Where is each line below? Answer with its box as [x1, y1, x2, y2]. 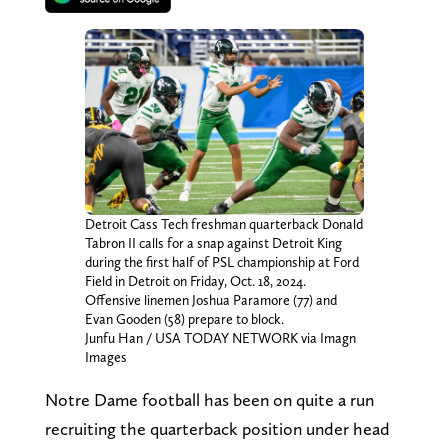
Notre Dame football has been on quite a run [44, 388, 374, 410]
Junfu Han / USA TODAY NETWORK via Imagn [84, 329, 356, 346]
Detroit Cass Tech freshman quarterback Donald [84, 215, 363, 232]
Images [84, 348, 127, 365]
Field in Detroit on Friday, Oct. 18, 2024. [84, 272, 306, 289]
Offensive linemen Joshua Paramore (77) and [84, 291, 337, 308]
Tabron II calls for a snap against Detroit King [84, 234, 342, 251]
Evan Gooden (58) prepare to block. [84, 310, 284, 327]
